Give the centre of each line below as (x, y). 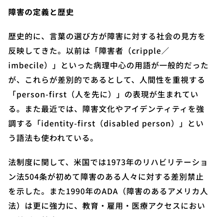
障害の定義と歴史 (41, 12)
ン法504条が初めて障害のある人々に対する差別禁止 (106, 176)
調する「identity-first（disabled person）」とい (106, 123)
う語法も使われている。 (53, 138)
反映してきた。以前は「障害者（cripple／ (89, 50)
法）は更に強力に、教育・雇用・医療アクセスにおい (107, 205)
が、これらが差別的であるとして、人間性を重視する (107, 79)
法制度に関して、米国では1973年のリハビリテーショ (108, 162)
